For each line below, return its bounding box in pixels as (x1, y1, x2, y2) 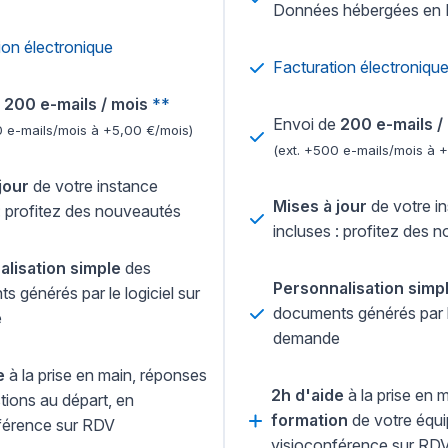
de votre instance (29, 176, 158, 197)
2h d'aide (271, 385, 344, 406)
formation (271, 410, 348, 431)
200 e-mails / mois (4, 94, 148, 115)
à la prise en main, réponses (5, 365, 207, 386)
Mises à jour (273, 196, 367, 217)
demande (273, 328, 340, 349)
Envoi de (273, 114, 340, 135)
